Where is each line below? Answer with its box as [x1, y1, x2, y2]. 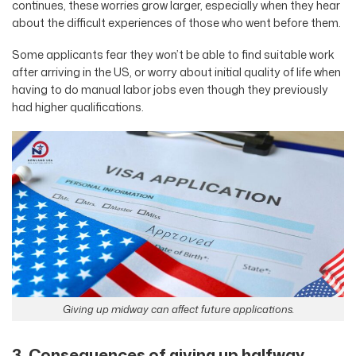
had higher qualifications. [12, 99, 144, 116]
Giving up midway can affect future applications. [62, 302, 294, 317]
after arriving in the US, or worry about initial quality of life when [12, 64, 341, 81]
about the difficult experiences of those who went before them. [12, 14, 341, 31]
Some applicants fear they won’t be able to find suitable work [12, 46, 335, 64]
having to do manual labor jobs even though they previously [12, 81, 328, 99]
